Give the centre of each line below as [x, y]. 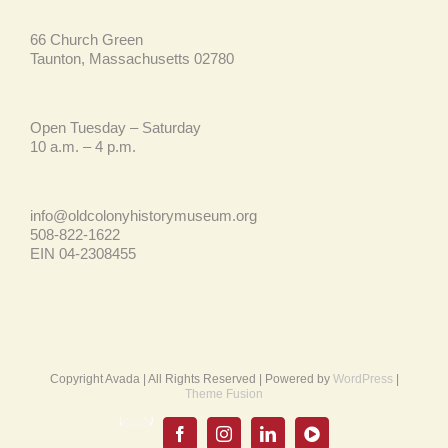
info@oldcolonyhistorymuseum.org [143, 215]
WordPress [362, 378]
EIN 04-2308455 [83, 253]
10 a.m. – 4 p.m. [83, 146]
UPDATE [166, 437]
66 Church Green [86, 39]
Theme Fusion [224, 393]
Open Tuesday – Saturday [115, 127]
